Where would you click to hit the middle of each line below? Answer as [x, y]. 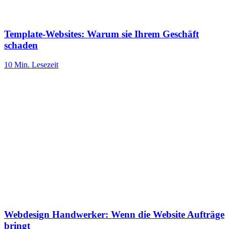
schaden [21, 45]
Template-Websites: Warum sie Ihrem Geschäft [101, 34]
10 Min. [17, 65]
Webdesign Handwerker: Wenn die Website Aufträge [114, 214]
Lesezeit [44, 65]
